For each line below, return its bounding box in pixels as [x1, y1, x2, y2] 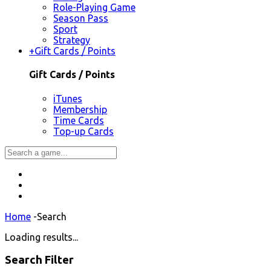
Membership [53, 103, 107, 115]
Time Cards [53, 114, 104, 126]
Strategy [53, 34, 90, 46]
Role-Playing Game [53, 2, 135, 13]
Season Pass [53, 13, 108, 24]
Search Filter [5, 253, 74, 267]
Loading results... [5, 231, 78, 243]
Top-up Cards [53, 125, 114, 137]
